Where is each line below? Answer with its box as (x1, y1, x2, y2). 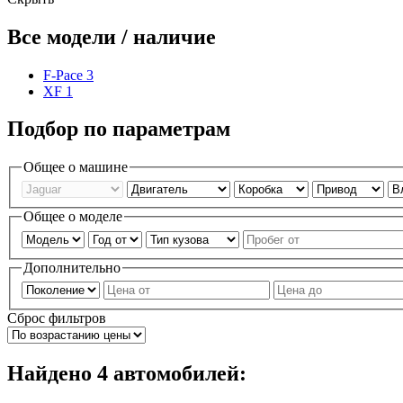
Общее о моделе (23, 208, 122, 224)
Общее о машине (23, 159, 128, 175)
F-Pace (43, 67, 83, 83)
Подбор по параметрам (7, 117, 230, 141)
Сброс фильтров (7, 310, 106, 327)
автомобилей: (108, 362, 246, 386)
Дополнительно (23, 259, 121, 275)
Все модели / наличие (7, 24, 216, 49)
